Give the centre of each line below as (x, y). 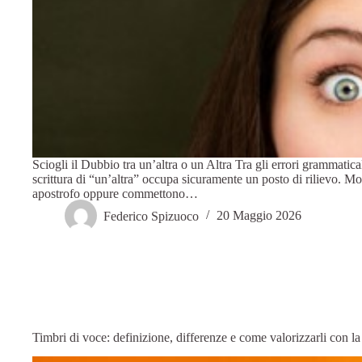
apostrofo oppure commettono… (115, 193)
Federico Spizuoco (151, 216)
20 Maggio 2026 (259, 216)
